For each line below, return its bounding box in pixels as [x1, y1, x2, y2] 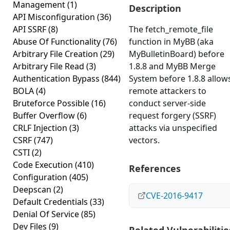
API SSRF [13, 24, 48, 35]
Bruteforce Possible [13, 98, 91, 109]
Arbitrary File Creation [13, 48, 100, 60]
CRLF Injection [13, 122, 69, 133]
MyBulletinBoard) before [129, 48, 224, 60]
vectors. [129, 135, 160, 146]
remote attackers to [129, 85, 206, 97]
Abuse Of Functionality [13, 36, 103, 47]
